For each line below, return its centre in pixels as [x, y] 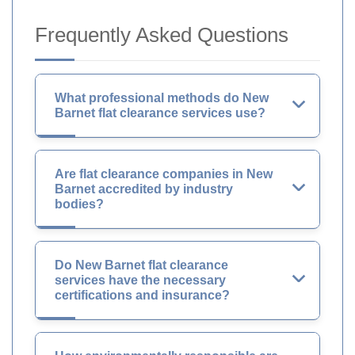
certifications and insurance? [142, 295]
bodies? [79, 204]
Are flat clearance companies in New [164, 174]
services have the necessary [140, 280]
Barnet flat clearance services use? [160, 113]
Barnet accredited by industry [144, 189]
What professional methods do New [162, 97]
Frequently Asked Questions [162, 34]
